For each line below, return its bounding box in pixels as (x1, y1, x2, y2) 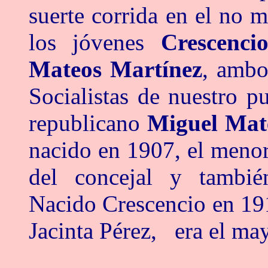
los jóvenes (29, 29, 161, 55)
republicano (29, 110, 148, 136)
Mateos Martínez (29, 56, 203, 82)
